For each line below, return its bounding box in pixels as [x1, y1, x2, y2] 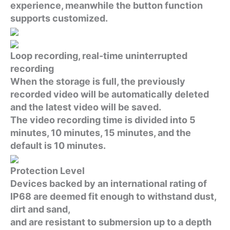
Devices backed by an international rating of [10, 178, 207, 189]
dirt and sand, [10, 203, 70, 215]
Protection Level [10, 165, 85, 176]
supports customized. [10, 12, 108, 24]
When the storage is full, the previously [10, 75, 185, 87]
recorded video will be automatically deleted [10, 88, 209, 100]
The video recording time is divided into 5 [10, 114, 196, 125]
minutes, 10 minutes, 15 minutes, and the [10, 127, 191, 138]
